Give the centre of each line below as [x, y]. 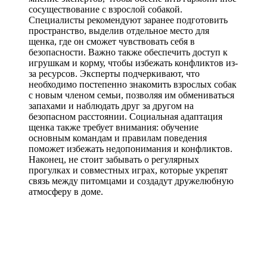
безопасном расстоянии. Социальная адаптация [125, 116]
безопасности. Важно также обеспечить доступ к [128, 52]
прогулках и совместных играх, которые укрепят [128, 170]
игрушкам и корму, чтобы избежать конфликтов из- [133, 63]
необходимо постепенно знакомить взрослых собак [133, 84]
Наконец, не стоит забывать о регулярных [114, 159]
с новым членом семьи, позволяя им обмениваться [131, 95]
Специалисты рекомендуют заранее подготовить [128, 20]
